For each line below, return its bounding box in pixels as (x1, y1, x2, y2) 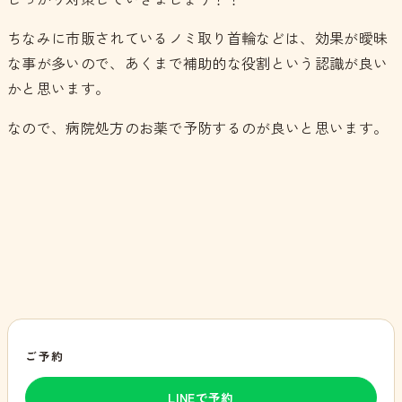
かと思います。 (7, 77, 110, 100)
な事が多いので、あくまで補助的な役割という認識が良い (7, 52, 389, 74)
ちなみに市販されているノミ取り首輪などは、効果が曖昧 (7, 27, 389, 49)
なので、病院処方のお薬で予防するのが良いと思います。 (7, 117, 389, 139)
